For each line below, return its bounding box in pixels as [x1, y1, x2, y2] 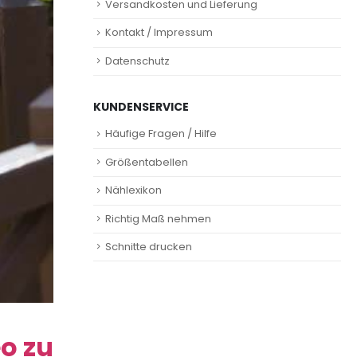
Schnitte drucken [105, 238, 192, 254]
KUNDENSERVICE [93, 99, 189, 116]
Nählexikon [105, 182, 162, 198]
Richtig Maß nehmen [105, 210, 211, 226]
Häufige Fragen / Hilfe [105, 126, 217, 142]
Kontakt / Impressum [105, 25, 213, 41]
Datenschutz [105, 53, 170, 69]
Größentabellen [105, 154, 188, 170]
